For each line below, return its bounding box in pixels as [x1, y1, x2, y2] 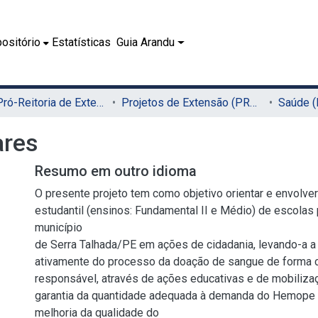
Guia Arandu [116, 35, 175, 49]
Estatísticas [52, 35, 111, 49]
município [35, 221, 82, 234]
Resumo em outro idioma [35, 163, 197, 180]
